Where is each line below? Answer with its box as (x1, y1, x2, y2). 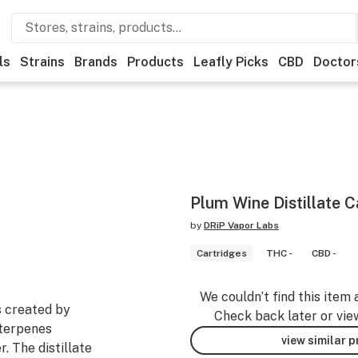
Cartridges (197, 248, 247, 259)
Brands (74, 54, 117, 70)
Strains (20, 54, 65, 70)
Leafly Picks (193, 54, 268, 70)
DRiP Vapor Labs (204, 220, 279, 231)
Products (127, 54, 184, 70)
